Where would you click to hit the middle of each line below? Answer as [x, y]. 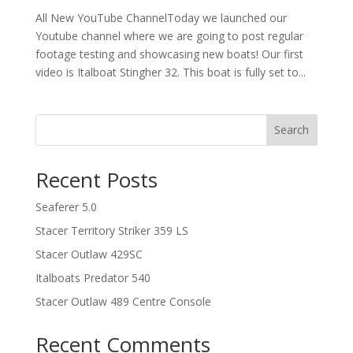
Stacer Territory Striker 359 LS [111, 230]
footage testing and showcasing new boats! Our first [169, 54]
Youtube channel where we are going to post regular [169, 35]
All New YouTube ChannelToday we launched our [161, 17]
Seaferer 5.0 [66, 206]
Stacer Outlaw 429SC [89, 254]
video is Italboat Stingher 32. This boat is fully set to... [170, 72]
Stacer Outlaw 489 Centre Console [123, 301]
